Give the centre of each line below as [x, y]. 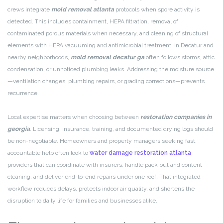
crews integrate [29, 10]
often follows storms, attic [179, 57]
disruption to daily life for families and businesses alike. [82, 201]
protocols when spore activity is [157, 10]
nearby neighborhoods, [39, 57]
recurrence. [23, 93]
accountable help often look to [49, 153]
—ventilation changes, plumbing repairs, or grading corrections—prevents [106, 81]
